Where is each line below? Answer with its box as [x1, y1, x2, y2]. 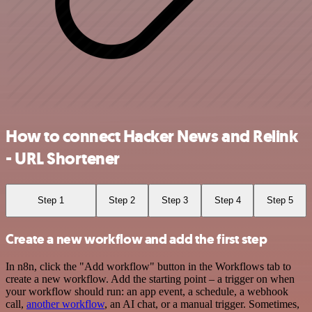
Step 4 [214, 195, 241, 206]
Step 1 [37, 195, 64, 206]
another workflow [26, 298, 104, 311]
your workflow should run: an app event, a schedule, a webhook [6, 286, 288, 298]
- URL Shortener [6, 148, 120, 171]
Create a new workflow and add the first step [6, 230, 267, 248]
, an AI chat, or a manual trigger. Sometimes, [104, 298, 299, 311]
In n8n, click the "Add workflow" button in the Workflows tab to [6, 260, 291, 273]
